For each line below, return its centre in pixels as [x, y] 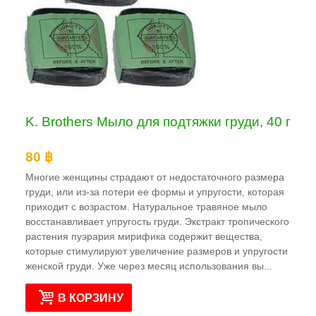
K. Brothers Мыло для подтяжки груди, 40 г [158, 121]
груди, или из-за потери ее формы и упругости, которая [155, 192]
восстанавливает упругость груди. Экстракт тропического [157, 222]
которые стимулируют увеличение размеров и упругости [157, 251]
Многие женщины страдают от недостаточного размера [155, 177]
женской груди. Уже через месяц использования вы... [149, 266]
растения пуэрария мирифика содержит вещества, [144, 237]
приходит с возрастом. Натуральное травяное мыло [146, 207]
